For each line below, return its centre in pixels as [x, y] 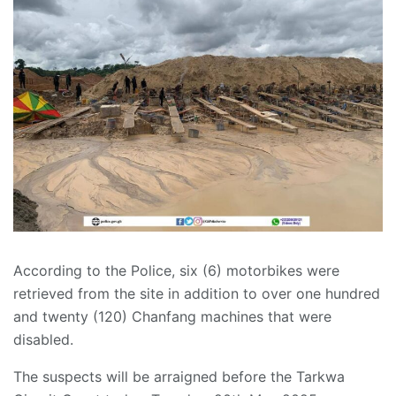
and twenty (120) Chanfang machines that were [172, 316]
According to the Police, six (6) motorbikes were [176, 270]
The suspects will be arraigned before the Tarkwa [179, 376]
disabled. [43, 339]
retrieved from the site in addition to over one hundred [197, 293]
